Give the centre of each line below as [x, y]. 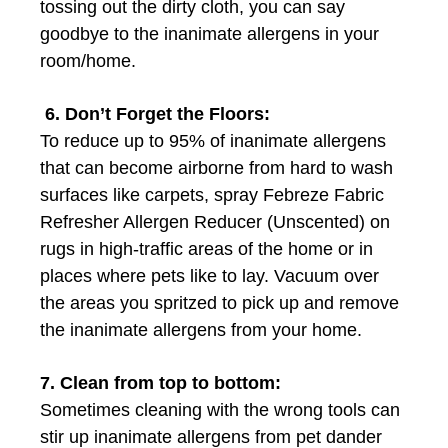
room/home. [88, 60]
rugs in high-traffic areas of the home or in [206, 248]
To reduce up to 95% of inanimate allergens [213, 140]
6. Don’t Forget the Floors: [155, 113]
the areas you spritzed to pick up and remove [219, 302]
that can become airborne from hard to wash [216, 167]
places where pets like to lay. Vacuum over [209, 275]
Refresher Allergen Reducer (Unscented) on [215, 221]
